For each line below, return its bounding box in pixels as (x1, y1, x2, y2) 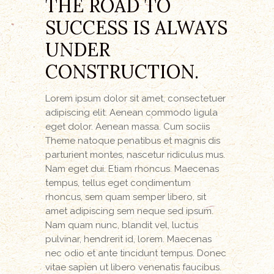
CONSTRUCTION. (45, 59, 199, 83)
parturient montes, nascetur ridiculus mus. (45, 149, 225, 160)
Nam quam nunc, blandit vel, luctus (45, 219, 198, 231)
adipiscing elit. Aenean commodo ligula (45, 106, 218, 118)
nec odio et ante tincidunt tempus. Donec (45, 247, 226, 259)
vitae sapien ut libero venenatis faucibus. (45, 261, 221, 273)
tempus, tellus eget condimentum (45, 177, 191, 188)
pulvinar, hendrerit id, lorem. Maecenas (45, 233, 212, 245)
